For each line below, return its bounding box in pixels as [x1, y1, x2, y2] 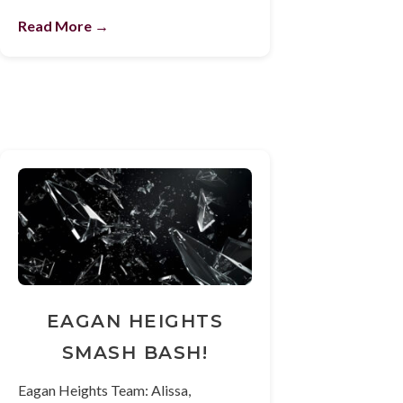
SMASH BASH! [61, 341, 209, 363]
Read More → [18, 16, 109, 34]
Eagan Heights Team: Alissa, [18, 381, 191, 399]
